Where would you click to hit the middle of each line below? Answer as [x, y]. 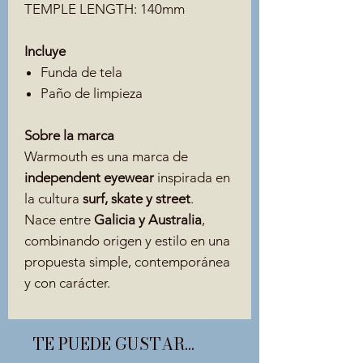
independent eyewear [89, 177]
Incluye [45, 51]
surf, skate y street [137, 198]
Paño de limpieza [92, 93]
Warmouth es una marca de [106, 156]
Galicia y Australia [148, 219]
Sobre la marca [69, 135]
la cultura [53, 198]
